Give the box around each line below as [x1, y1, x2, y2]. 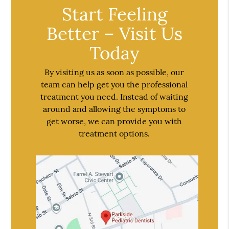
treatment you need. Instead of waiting [40, 91, 189, 102]
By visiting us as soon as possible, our [44, 67, 185, 78]
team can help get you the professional [41, 79, 188, 90]
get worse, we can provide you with [47, 116, 182, 127]
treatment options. [79, 128, 150, 139]
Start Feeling [61, 2, 167, 26]
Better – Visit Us [46, 21, 182, 45]
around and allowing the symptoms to [43, 104, 186, 114]
